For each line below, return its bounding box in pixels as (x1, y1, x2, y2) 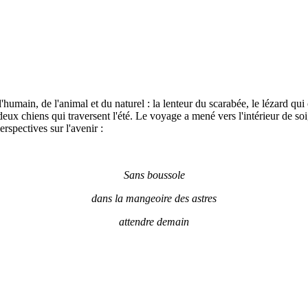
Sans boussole (123, 168, 185, 181)
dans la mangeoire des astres (91, 192, 217, 204)
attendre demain (119, 215, 189, 228)
